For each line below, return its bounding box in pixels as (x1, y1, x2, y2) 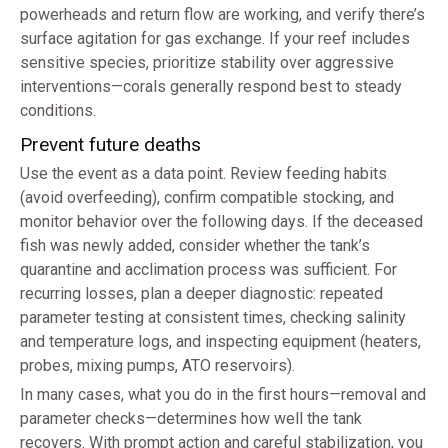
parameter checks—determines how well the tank (20, 409, 362, 429)
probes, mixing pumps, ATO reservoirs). (20, 356, 295, 376)
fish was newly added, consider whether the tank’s (20, 236, 370, 256)
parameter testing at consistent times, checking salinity (20, 308, 406, 328)
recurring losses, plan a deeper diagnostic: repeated (20, 284, 383, 304)
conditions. (20, 101, 96, 121)
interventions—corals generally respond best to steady (20, 77, 402, 97)
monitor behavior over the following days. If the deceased (20, 212, 423, 232)
